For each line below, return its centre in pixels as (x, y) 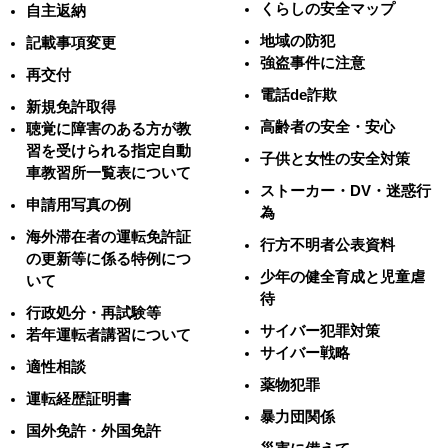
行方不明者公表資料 (328, 244)
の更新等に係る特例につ (109, 258)
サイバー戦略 (305, 352)
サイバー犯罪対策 (320, 330)
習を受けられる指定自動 (109, 150)
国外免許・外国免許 (94, 430)
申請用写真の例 (79, 204)
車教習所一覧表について (109, 172)
